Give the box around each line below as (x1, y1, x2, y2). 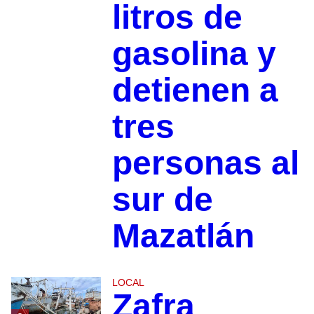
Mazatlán (111, 217, 254, 255)
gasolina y (111, 35, 276, 73)
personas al (111, 144, 299, 182)
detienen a (111, 71, 278, 109)
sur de (111, 181, 213, 219)
